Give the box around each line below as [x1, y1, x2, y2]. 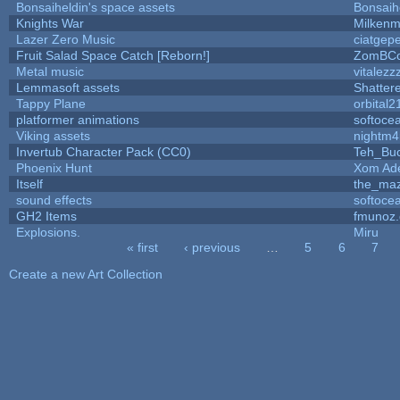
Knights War [15, 15, 84, 30]
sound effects [15, 192, 92, 207]
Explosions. [15, 224, 80, 239]
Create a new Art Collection [8, 266, 162, 281]
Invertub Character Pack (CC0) [15, 144, 191, 159]
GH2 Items [15, 208, 77, 223]
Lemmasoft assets [15, 79, 120, 95]
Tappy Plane [15, 96, 86, 111]
